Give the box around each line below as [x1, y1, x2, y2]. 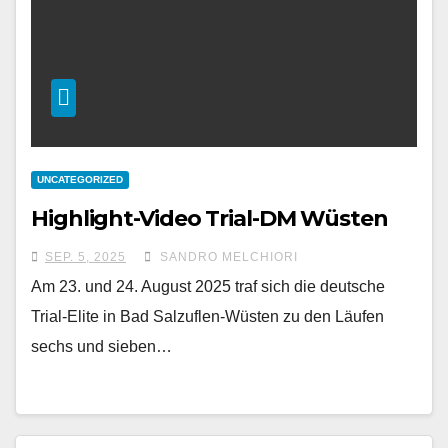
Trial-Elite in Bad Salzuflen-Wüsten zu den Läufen [31, 308, 384, 325]
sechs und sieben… [31, 338, 172, 355]
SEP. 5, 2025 [45, 250, 126, 264]
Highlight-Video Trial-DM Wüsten [31, 205, 388, 232]
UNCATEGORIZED [37, 174, 123, 185]
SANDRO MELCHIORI [156, 250, 298, 264]
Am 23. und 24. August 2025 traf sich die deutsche [31, 278, 385, 295]
